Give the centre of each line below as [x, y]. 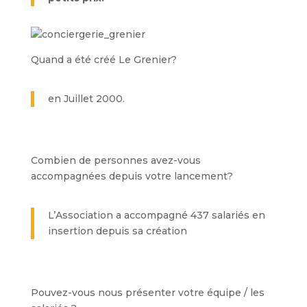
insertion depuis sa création [117, 231]
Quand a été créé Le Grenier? [103, 60]
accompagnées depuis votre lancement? [132, 176]
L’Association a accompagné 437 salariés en [156, 215]
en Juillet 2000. [86, 99]
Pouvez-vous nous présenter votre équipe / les [147, 293]
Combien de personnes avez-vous [115, 160]
